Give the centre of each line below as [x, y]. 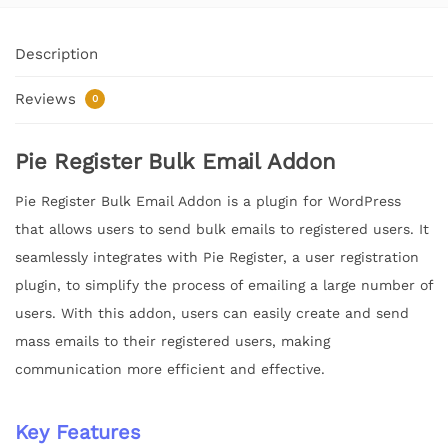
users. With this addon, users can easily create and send [212, 312]
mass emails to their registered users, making [172, 340]
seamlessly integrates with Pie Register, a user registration [217, 256]
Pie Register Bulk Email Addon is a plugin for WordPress [208, 200]
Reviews [48, 99]
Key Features [78, 431]
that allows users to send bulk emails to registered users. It [222, 228]
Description [56, 53]
